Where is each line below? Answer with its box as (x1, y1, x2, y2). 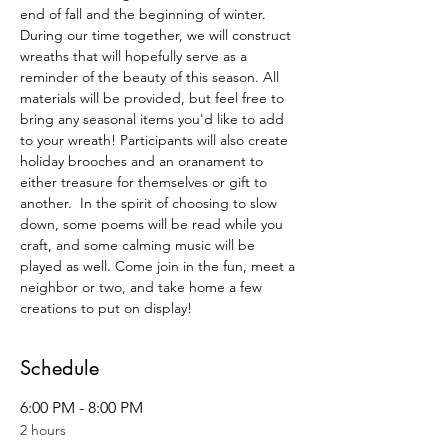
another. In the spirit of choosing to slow (20, 194, 281, 212)
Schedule (20, 355, 99, 381)
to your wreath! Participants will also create (20, 131, 292, 149)
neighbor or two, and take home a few (20, 278, 266, 296)
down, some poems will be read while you (20, 215, 287, 233)
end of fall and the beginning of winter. (20, 5, 270, 23)
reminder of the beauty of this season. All (20, 68, 283, 86)
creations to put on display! (20, 299, 196, 317)
